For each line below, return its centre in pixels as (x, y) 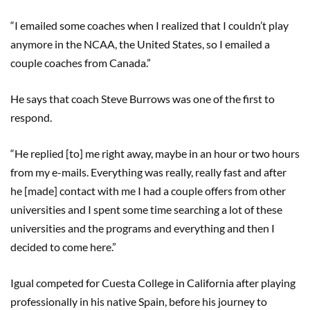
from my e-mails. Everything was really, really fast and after (148, 172)
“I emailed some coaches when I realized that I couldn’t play (149, 26)
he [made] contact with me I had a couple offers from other (148, 191)
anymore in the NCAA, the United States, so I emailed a (140, 44)
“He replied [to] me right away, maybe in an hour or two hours (155, 154)
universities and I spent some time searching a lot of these (146, 210)
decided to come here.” (63, 247)
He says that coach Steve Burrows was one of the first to (143, 99)
